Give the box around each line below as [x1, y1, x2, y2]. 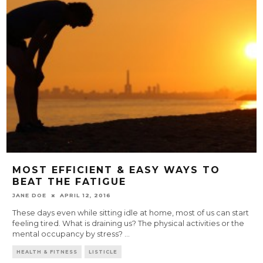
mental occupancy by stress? [12, 230, 125, 239]
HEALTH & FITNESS [16, 249, 78, 255]
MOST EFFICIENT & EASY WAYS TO [12, 164, 221, 176]
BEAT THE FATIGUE [12, 176, 127, 188]
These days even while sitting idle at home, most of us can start [12, 208, 249, 218]
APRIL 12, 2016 [60, 192, 112, 199]
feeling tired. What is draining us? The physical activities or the [12, 219, 245, 228]
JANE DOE [12, 192, 47, 199]
